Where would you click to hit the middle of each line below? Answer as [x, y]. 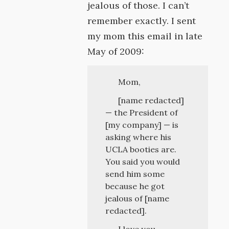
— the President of [142, 112]
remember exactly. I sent [142, 21]
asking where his [139, 137]
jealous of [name [138, 198]
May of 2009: [116, 51]
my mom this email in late [145, 36]
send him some [135, 174]
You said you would [143, 162]
